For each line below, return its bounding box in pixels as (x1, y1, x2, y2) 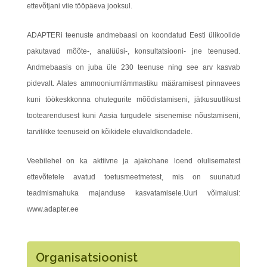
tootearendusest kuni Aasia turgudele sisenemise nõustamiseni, (26, 111, 241, 120)
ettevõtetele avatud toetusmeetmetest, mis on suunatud (26, 173, 241, 181)
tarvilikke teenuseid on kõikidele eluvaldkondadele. (26, 128, 193, 136)
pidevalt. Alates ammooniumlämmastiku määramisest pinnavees (26, 79, 241, 88)
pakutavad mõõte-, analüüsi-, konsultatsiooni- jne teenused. (26, 47, 241, 55)
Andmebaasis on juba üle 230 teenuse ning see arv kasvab (26, 63, 241, 72)
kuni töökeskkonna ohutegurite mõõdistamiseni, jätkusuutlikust (26, 95, 241, 104)
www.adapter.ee (26, 205, 80, 213)
